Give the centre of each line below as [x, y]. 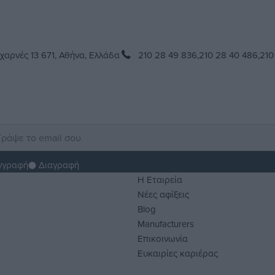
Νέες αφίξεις [163, 195]
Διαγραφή [59, 165]
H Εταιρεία [160, 180]
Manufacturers [166, 224]
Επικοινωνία [163, 239]
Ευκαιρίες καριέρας [178, 254]
